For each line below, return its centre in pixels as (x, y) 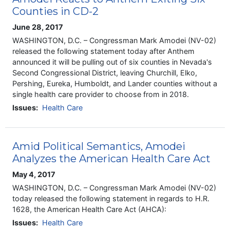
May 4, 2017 (34, 175)
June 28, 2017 (38, 27)
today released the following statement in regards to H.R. (111, 199)
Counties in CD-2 (56, 11)
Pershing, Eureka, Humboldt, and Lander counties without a (115, 83)
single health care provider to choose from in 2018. (101, 94)
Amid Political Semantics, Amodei (99, 147)
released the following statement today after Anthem (104, 51)
